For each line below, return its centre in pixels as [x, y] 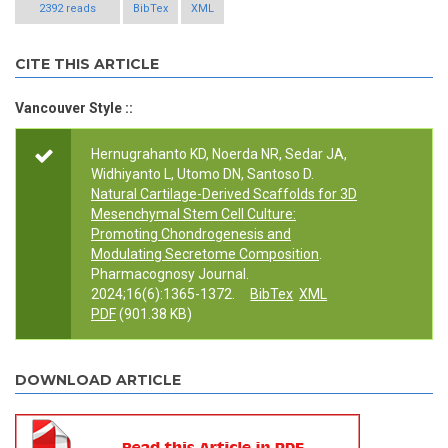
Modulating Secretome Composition [205, 254]
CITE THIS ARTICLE [87, 64]
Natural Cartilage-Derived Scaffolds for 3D [224, 194]
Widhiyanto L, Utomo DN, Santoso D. [202, 174]
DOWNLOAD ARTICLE [98, 380]
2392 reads [67, 9]
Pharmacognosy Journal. [170, 274]
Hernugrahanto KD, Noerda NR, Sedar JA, [219, 154]
